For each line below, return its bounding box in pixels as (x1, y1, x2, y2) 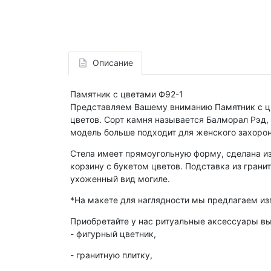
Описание (92, 57, 133, 68)
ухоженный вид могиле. (70, 173, 170, 184)
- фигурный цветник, (70, 228, 156, 239)
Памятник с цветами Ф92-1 (70, 88, 183, 99)
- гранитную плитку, (70, 249, 152, 260)
